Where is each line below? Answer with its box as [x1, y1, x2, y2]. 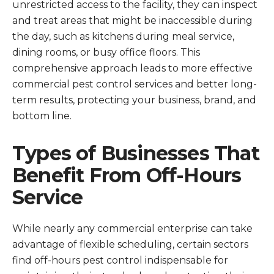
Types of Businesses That [12, 141, 259, 165]
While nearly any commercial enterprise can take [12, 223, 253, 234]
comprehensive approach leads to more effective [12, 62, 253, 74]
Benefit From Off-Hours [12, 163, 242, 187]
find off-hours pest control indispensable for [12, 254, 228, 266]
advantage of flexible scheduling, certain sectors [12, 239, 248, 250]
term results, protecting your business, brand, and [12, 94, 256, 106]
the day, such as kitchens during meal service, [12, 31, 234, 42]
